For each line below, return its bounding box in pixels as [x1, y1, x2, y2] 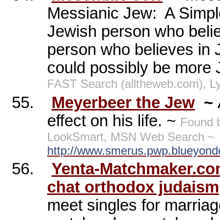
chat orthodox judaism [47, 178, 219, 196]
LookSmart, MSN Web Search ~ [47, 130, 215, 143]
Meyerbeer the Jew [52, 93, 195, 111]
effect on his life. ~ [47, 111, 180, 130]
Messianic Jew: [47, 4, 157, 23]
